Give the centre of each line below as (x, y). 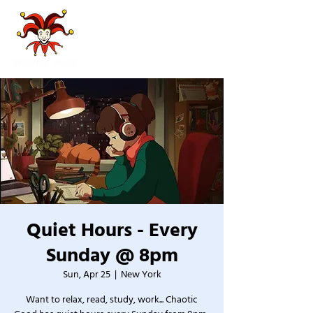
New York (141, 275)
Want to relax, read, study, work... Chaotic (112, 300)
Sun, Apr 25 (86, 275)
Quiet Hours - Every (112, 231)
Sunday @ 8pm (112, 256)
